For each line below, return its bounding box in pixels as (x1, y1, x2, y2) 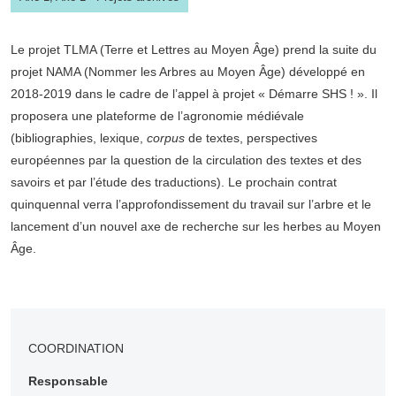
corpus (147, 130, 185, 145)
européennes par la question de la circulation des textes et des (11, 152, 362, 167)
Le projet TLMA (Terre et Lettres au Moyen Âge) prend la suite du (11, 42, 377, 57)
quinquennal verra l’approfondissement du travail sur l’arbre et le (11, 196, 371, 211)
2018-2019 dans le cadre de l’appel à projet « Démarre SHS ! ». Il (11, 86, 377, 101)
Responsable (28, 373, 108, 388)
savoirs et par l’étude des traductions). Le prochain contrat (11, 174, 337, 189)
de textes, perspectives (185, 130, 317, 145)
